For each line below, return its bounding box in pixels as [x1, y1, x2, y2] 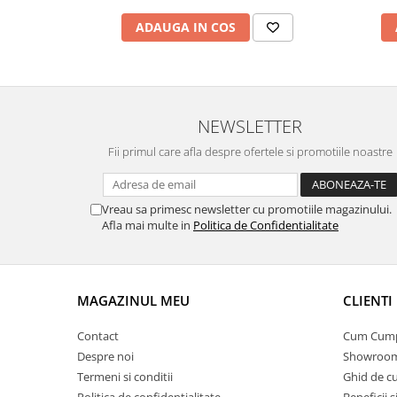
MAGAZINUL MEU [77, 292, 190, 310]
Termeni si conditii [77, 369, 173, 385]
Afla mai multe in [102, 217, 193, 234]
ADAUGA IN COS [135, 19, 236, 36]
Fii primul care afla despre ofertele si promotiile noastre [107, 144, 393, 160]
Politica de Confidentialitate [193, 217, 339, 234]
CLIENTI [343, 292, 393, 310]
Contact [77, 328, 119, 345]
